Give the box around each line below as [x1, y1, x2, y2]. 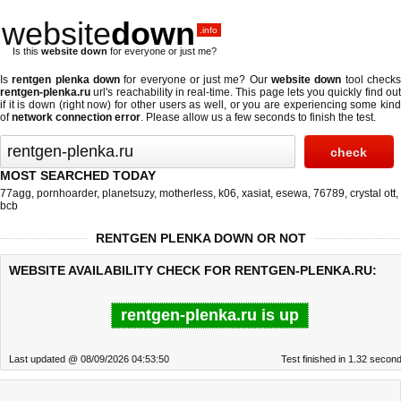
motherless [159, 187, 213, 200]
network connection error [12, 111, 141, 124]
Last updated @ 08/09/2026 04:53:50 [9, 354, 169, 364]
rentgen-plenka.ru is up [120, 306, 299, 324]
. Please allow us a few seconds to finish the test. [141, 111, 376, 124]
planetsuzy [102, 187, 154, 200]
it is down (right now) [8, 98, 112, 111]
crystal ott [350, 187, 396, 200]
